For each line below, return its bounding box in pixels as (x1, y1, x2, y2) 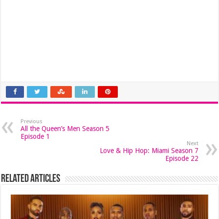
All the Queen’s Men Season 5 (21, 125, 110, 132)
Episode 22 (165, 154, 198, 162)
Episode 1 (21, 132, 50, 140)
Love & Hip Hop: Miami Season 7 (99, 147, 198, 154)
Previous (21, 118, 43, 125)
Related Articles (1, 174, 61, 185)
